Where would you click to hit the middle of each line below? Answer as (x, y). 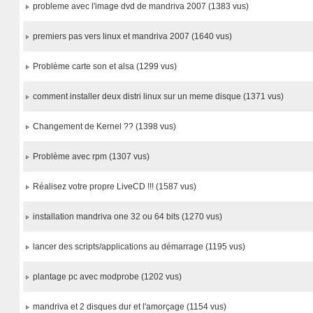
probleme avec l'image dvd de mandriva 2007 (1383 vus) (141, 6)
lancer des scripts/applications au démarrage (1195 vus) (139, 247)
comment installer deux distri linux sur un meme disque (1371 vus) (159, 96)
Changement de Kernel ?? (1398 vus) (105, 126)
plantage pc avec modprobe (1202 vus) (108, 277)
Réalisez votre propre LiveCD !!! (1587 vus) (115, 187)
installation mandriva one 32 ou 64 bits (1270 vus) (128, 217)
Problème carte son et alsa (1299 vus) (105, 66)
